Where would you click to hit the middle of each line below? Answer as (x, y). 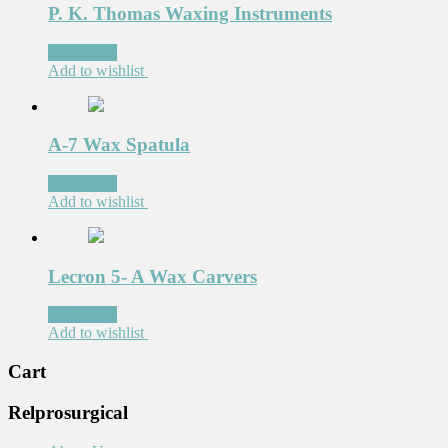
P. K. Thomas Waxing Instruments (190, 13)
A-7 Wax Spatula (119, 145)
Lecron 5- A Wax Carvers (152, 276)
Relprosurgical (68, 412)
